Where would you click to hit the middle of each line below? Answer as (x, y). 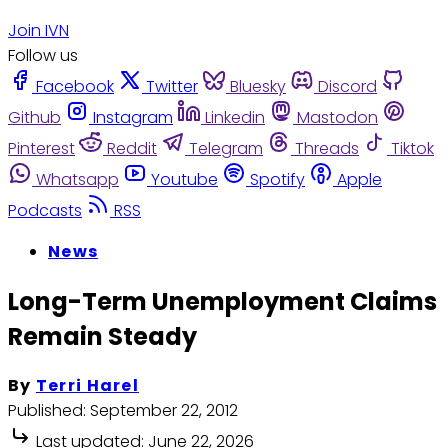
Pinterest (41, 148)
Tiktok (412, 148)
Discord (347, 86)
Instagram (133, 117)
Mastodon (337, 117)
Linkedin (235, 117)
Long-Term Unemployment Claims (222, 301)
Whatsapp (77, 179)
